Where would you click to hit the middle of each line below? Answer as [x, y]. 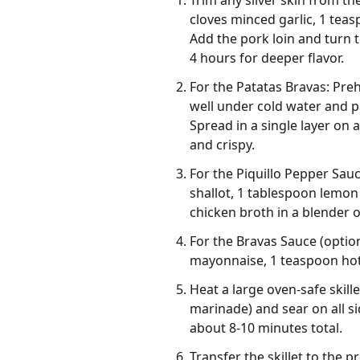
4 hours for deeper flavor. [267, 58]
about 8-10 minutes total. [266, 328]
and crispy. [222, 145]
